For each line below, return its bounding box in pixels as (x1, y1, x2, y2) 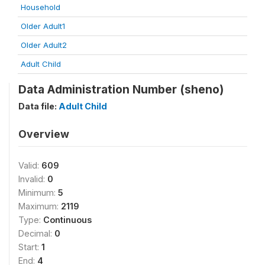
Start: (18, 241, 41, 252)
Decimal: (18, 228, 54, 238)
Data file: (18, 101, 59, 111)
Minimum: (18, 187, 58, 198)
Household (21, 2, 60, 12)
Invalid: (18, 173, 47, 184)
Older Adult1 (21, 21, 65, 31)
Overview (18, 127, 69, 140)
